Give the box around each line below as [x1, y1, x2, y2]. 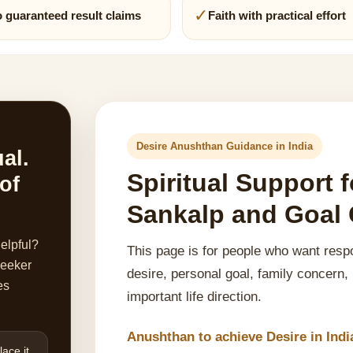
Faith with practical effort [208, 9, 346, 22]
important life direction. [127, 289, 262, 303]
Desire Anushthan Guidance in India [136, 140, 314, 152]
